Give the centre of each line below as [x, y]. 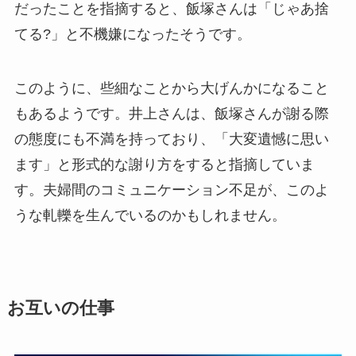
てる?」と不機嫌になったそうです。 [132, 35]
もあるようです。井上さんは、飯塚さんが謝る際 [171, 114]
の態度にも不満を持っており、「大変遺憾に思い [171, 139]
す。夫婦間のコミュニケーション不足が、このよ [171, 190]
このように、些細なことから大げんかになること [171, 89]
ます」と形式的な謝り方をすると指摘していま [164, 165]
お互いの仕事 [60, 309]
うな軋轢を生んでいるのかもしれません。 [150, 216]
